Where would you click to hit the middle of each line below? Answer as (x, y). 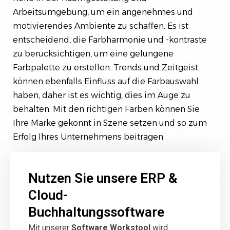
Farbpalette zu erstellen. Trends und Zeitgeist (106, 68)
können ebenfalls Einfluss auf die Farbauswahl (106, 81)
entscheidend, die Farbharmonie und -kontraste (110, 40)
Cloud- (48, 195)
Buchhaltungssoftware (96, 212)
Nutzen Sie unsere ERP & (103, 178)
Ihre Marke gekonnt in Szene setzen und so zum (110, 123)
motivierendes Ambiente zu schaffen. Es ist (101, 26)
